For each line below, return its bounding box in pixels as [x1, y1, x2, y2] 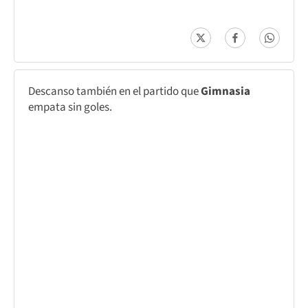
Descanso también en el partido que [28, 82, 201, 100]
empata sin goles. [28, 98, 112, 115]
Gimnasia [201, 82, 250, 100]
